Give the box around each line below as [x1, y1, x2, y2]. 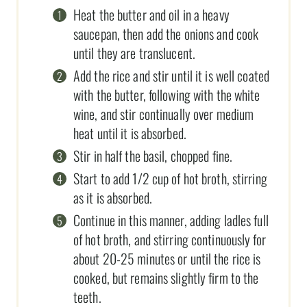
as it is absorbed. [73, 186, 152, 208]
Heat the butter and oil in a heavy [73, 3, 230, 25]
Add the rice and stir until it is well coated [73, 64, 269, 86]
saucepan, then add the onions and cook [73, 23, 259, 44]
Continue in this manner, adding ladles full [73, 209, 269, 230]
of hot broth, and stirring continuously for [73, 228, 266, 249]
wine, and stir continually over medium [73, 103, 254, 124]
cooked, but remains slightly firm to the [73, 267, 259, 288]
